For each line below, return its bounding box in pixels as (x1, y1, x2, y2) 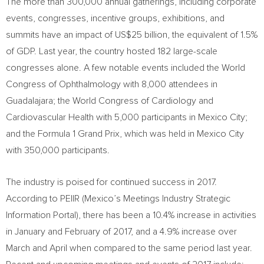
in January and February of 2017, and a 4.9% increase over (6, 227, 237, 236)
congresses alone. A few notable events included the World (6, 63, 245, 72)
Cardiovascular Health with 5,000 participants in (6, 113, 198, 122)
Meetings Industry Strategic (121, 194, 230, 203)
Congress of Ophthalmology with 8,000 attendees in (6, 80, 217, 89)
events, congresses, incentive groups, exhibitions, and (6, 14, 225, 23)
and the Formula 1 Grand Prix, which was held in (6, 129, 197, 138)
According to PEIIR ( (6, 194, 84, 203)
